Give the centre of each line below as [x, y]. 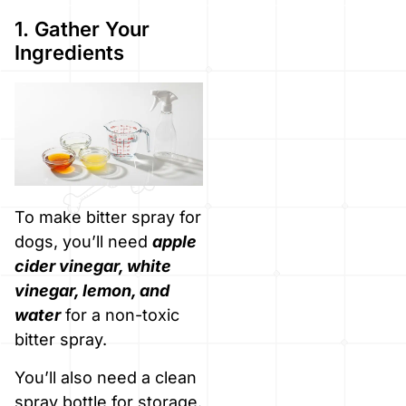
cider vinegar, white [93, 266]
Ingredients [69, 53]
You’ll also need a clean [106, 377]
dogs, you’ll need [83, 242]
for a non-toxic [120, 315]
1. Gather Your [82, 29]
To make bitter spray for [108, 217]
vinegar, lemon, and [92, 291]
